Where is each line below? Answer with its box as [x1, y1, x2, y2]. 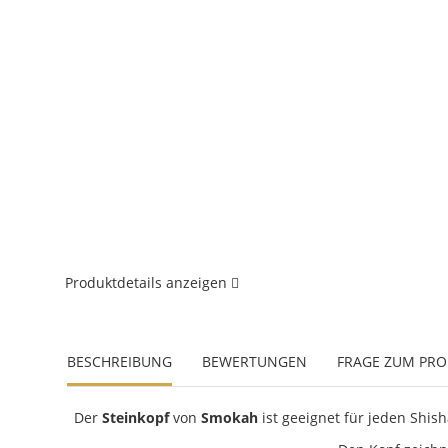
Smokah [201, 408, 259, 428]
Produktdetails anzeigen [65, 273, 232, 293]
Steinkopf [102, 408, 170, 428]
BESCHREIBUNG [67, 352, 173, 372]
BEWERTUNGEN [202, 352, 308, 372]
